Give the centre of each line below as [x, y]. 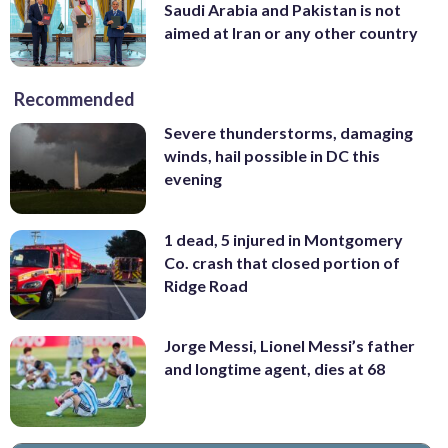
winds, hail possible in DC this [272, 156]
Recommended [74, 99]
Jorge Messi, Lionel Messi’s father [289, 346]
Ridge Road [206, 285]
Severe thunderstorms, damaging [288, 133]
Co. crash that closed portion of [282, 262]
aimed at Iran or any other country [291, 32]
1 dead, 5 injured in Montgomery [283, 239]
